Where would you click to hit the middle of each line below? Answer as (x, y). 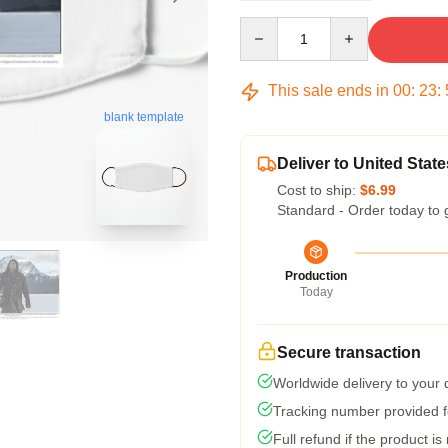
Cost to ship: (318, 190)
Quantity (265, 26)
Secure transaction (349, 352)
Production (316, 276)
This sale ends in (328, 90)
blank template (144, 117)
